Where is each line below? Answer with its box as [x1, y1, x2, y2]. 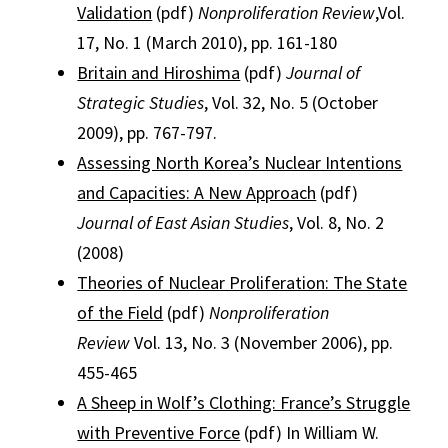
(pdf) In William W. [240, 421, 380, 444]
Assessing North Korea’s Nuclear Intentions [77, 151, 403, 174]
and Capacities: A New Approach [77, 181, 317, 204]
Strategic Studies [77, 91, 205, 114]
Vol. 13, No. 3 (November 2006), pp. [130, 331, 394, 354]
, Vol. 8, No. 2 [289, 211, 385, 234]
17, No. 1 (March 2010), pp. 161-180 [77, 31, 338, 54]
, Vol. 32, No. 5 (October [204, 91, 379, 114]
